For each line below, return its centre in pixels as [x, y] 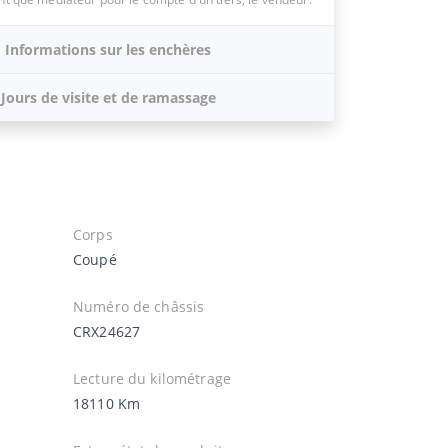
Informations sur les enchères [108, 49]
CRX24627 [107, 331]
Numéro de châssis [139, 306]
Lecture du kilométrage [152, 378]
